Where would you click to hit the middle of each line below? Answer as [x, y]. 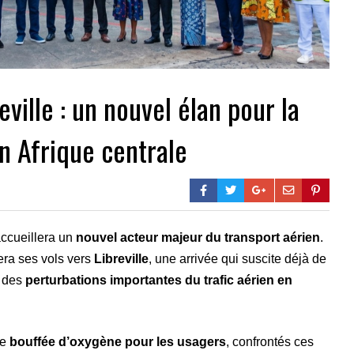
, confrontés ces [270, 342]
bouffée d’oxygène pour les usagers [118, 342]
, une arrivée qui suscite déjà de [237, 259]
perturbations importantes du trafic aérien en [159, 281]
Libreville [121, 259]
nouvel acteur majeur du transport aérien [198, 238]
